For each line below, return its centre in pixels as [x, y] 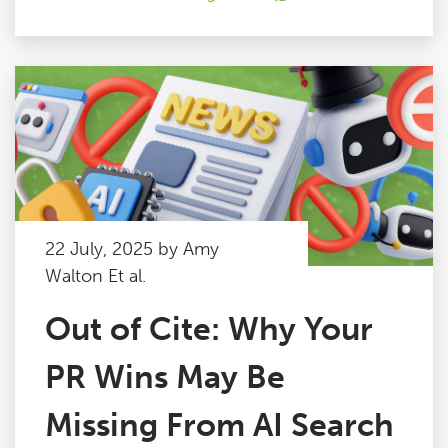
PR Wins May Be [165, 377]
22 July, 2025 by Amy [132, 249]
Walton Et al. [95, 276]
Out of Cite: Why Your [209, 329]
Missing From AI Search [219, 425]
